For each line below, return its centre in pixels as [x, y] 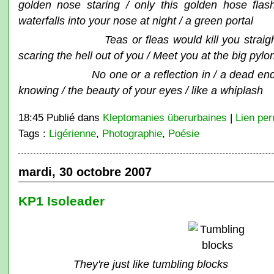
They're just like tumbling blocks [150, 264]
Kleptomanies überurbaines [165, 117]
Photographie [132, 133]
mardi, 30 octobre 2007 [85, 172]
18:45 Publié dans [60, 117]
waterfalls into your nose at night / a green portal [135, 20]
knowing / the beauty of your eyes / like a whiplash [140, 90]
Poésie [183, 133]
